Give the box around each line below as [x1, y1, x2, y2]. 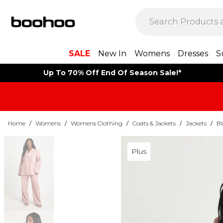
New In [98, 49, 126, 58]
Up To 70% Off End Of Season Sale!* [43, 68, 181, 77]
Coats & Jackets [132, 119, 176, 127]
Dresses [177, 49, 208, 58]
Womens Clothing [71, 119, 122, 127]
